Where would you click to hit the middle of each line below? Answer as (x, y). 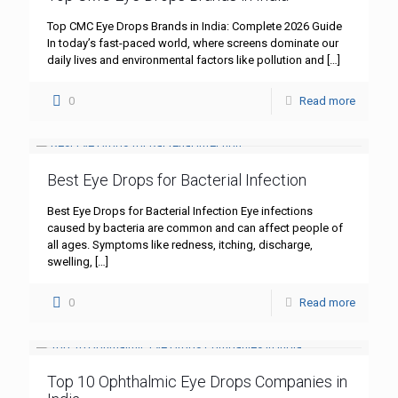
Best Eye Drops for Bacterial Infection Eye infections (180, 211)
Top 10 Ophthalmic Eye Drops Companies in (197, 382)
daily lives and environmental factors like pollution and (186, 60)
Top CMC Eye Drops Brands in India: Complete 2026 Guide (195, 27)
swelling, (70, 262)
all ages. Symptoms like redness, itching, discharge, (180, 245)
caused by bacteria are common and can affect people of (195, 228)
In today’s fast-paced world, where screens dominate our (193, 44)
